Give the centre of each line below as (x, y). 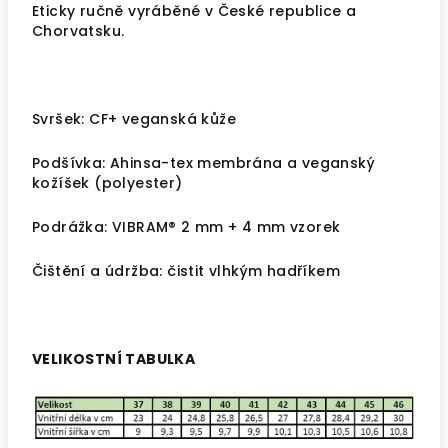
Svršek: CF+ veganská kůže (134, 119)
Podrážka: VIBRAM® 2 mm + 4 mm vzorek (186, 227)
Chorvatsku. (78, 31)
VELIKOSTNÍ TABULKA (114, 359)
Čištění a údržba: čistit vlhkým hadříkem (188, 271)
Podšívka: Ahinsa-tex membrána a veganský (203, 163)
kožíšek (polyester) (107, 183)
